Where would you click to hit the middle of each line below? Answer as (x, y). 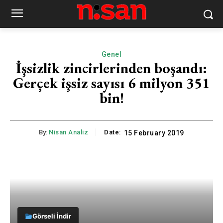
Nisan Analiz (69, 132)
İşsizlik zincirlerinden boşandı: (111, 68)
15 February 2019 (154, 133)
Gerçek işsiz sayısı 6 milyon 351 (111, 83)
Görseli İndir (52, 216)
